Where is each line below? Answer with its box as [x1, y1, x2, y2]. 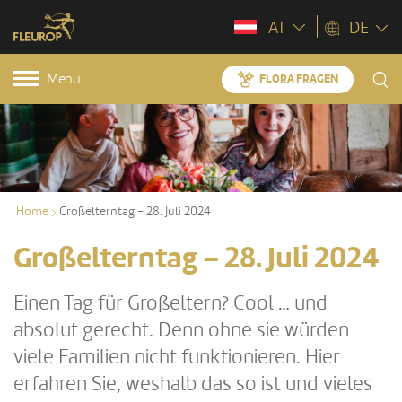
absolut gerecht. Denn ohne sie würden [13, 318, 349, 343]
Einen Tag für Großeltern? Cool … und [13, 291, 328, 316]
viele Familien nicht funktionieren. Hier [13, 345, 340, 370]
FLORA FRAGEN [259, 72, 338, 86]
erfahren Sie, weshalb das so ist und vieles [13, 371, 372, 397]
